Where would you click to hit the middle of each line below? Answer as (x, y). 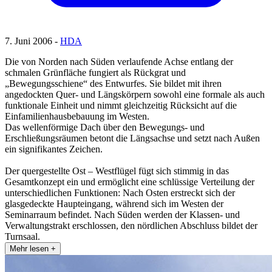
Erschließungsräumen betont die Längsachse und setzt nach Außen (132, 138)
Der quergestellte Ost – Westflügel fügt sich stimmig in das (117, 171)
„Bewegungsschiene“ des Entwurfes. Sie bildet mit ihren (113, 84)
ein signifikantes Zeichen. (54, 149)
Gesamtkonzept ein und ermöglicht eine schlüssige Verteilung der (130, 182)
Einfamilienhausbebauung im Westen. (77, 117)
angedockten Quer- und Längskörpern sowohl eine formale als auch (135, 95)
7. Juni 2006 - (32, 41)
